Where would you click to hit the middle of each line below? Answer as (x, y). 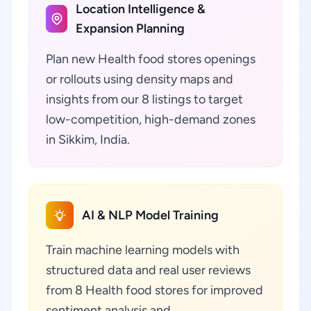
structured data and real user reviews (148, 270)
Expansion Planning (131, 28)
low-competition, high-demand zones (151, 119)
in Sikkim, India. (88, 140)
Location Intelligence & (141, 9)
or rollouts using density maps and (140, 79)
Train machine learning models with (143, 250)
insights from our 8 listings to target (144, 99)
